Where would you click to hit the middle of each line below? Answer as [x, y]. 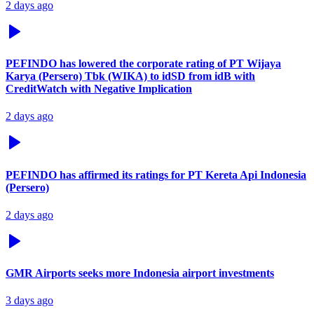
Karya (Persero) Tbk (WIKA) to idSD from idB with [130, 76]
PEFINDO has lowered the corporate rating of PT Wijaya [143, 64]
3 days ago [29, 301]
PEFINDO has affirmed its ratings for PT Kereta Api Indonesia [156, 175]
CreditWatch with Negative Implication [99, 89]
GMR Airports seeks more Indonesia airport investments [140, 273]
